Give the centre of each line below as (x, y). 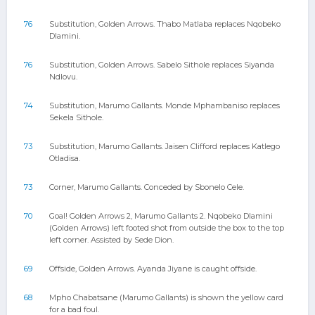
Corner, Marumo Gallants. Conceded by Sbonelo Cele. (147, 187)
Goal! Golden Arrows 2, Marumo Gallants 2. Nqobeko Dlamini (161, 216)
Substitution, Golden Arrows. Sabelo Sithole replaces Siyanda (162, 65)
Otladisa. (65, 158)
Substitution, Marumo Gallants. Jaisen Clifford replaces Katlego (165, 146)
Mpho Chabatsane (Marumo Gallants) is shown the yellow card (166, 297)
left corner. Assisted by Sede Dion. (111, 240)
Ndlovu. (63, 77)
